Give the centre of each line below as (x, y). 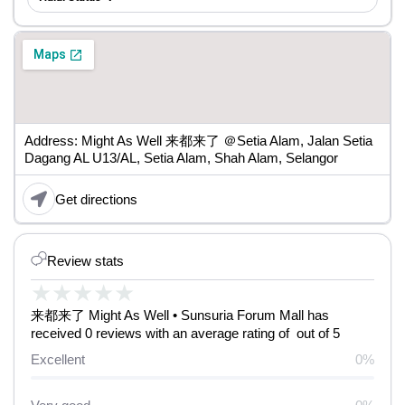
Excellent (58, 359)
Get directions (96, 199)
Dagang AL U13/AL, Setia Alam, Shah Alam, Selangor (181, 158)
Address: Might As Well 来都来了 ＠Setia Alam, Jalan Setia (198, 141)
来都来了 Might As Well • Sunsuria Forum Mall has (180, 315)
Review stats (85, 260)
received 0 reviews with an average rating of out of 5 (185, 333)
